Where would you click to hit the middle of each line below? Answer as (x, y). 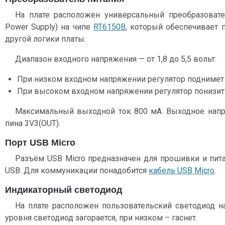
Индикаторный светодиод (64, 190)
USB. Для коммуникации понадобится (77, 170)
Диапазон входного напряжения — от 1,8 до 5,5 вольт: (116, 59)
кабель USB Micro (182, 170)
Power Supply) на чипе (49, 27)
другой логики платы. (45, 39)
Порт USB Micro (40, 142)
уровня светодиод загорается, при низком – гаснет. (101, 217)
